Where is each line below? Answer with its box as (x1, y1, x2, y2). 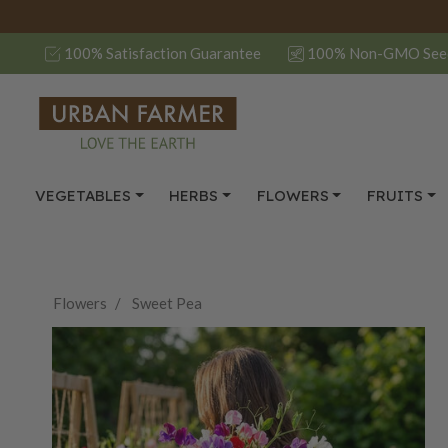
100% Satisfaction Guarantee (61, 44, 264, 63)
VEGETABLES (34, 186, 131, 205)
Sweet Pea (132, 293, 202, 312)
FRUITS (366, 186, 423, 205)
